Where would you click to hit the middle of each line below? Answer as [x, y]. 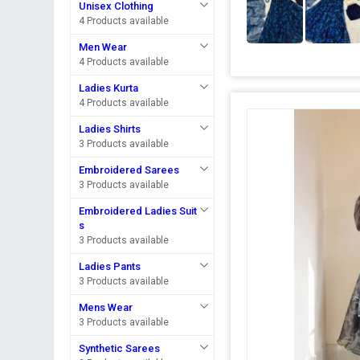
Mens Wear [106, 307]
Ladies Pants [110, 266]
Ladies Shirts [110, 129]
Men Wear [103, 47]
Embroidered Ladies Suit [138, 211]
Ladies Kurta [109, 88]
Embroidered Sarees [129, 170]
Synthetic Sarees [120, 348]
